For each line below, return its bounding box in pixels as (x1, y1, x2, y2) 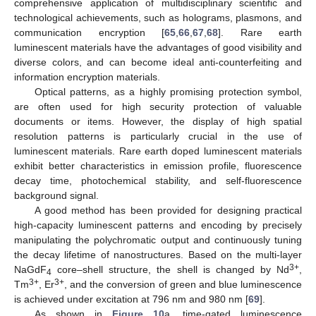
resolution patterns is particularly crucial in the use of (14, 130, 302, 142)
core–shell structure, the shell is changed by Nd (51, 264, 289, 276)
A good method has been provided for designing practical (34, 205, 302, 217)
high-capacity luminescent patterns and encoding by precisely (14, 219, 302, 231)
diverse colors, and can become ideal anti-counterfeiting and (14, 56, 302, 68)
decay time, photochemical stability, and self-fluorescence (14, 175, 302, 187)
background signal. (14, 190, 99, 202)
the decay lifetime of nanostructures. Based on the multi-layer (14, 249, 302, 261)
